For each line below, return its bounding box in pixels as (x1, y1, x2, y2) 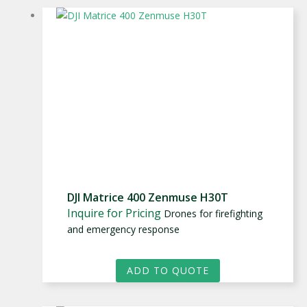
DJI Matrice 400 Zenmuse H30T (67, 189, 228, 205)
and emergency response (67, 222, 180, 236)
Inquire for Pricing (67, 205, 161, 221)
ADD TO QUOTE (127, 263, 209, 277)
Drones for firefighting (164, 206, 262, 220)
